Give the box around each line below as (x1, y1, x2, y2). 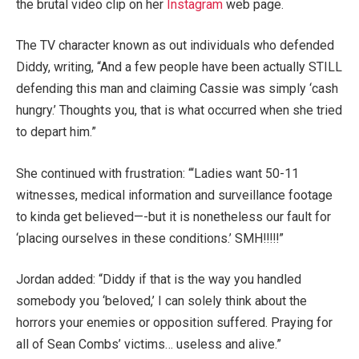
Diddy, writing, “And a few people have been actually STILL (16, 59, 342, 75)
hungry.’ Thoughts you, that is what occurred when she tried (16, 103, 342, 119)
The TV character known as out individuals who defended (16, 38, 334, 54)
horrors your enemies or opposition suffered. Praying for (16, 315, 333, 331)
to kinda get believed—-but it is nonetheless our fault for (16, 208, 331, 224)
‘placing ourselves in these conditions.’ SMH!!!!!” (16, 230, 284, 246)
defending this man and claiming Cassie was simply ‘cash (16, 81, 338, 97)
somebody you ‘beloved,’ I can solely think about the (16, 293, 307, 309)
